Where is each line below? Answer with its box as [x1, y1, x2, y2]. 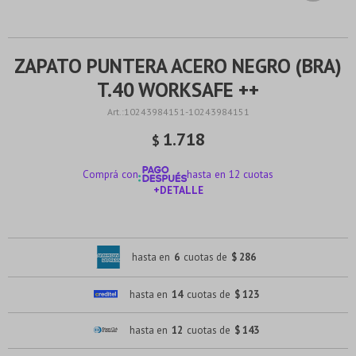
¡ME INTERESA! [142, 218, 214, 232]
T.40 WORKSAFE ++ [97, 77, 259, 103]
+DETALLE [153, 183, 203, 197]
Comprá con [82, 167, 138, 181]
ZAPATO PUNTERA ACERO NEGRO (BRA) [14, 53, 342, 79]
